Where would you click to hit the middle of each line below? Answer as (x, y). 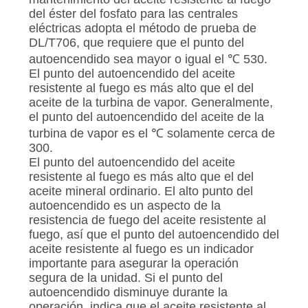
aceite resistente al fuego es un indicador (141, 249)
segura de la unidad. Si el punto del (125, 278)
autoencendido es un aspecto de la (124, 206)
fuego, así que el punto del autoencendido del (154, 235)
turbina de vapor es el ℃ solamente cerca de (152, 134)
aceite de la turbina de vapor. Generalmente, (151, 103)
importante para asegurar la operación (133, 264)
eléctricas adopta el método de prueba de (142, 29)
